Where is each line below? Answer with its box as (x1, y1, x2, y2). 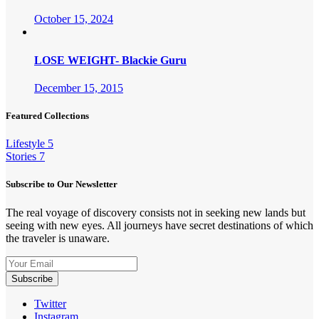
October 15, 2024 (34, 13, 113, 26)
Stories (6, 150, 36, 163)
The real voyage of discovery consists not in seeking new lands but (6, 206, 305, 219)
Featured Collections (6, 110, 89, 122)
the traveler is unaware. (6, 231, 110, 244)
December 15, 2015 (34, 81, 123, 94)
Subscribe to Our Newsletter (6, 179, 117, 190)
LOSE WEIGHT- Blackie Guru (34, 53, 187, 66)
